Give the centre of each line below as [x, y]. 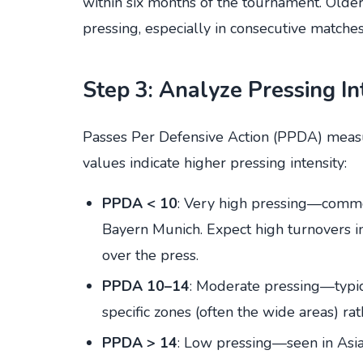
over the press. [150, 255]
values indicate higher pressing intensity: [215, 162]
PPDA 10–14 [146, 286]
